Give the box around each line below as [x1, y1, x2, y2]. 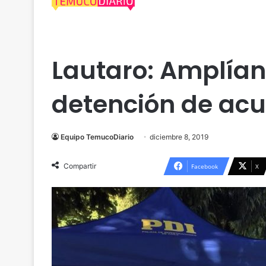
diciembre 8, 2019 [150, 132, 208, 141]
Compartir [64, 161, 96, 170]
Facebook [191, 162, 218, 170]
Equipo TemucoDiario [61, 132, 134, 141]
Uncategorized [58, 38, 113, 47]
